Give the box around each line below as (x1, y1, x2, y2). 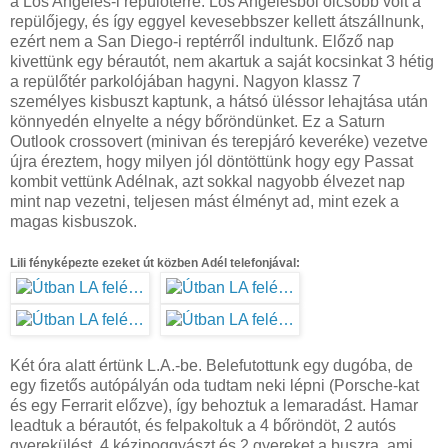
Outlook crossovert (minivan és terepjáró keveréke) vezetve (10, 132, 428, 150)
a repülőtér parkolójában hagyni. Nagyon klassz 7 (10, 72, 361, 90)
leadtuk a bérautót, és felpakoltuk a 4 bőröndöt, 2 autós (10, 416, 396, 434)
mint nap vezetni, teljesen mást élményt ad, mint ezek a (10, 192, 399, 210)
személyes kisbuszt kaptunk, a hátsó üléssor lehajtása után (10, 92, 428, 110)
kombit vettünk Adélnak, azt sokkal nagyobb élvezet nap (10, 172, 405, 190)
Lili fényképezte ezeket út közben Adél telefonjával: (10, 255, 300, 270)
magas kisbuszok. (10, 212, 137, 230)
